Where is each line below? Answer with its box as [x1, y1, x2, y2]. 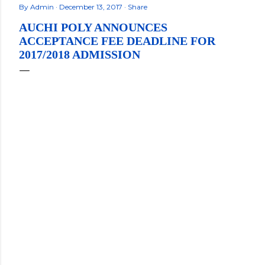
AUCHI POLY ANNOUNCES [19, 21, 167, 34]
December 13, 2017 [59, 2, 124, 11]
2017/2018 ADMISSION [19, 48, 140, 61]
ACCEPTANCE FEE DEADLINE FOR [19, 34, 215, 47]
